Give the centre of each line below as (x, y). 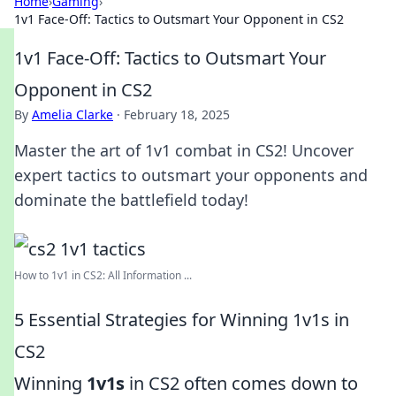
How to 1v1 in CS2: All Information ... (103, 275)
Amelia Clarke (72, 114)
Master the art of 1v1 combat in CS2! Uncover (184, 150)
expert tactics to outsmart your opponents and (191, 175)
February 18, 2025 (177, 114)
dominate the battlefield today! (131, 200)
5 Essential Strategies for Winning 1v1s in (182, 320)
